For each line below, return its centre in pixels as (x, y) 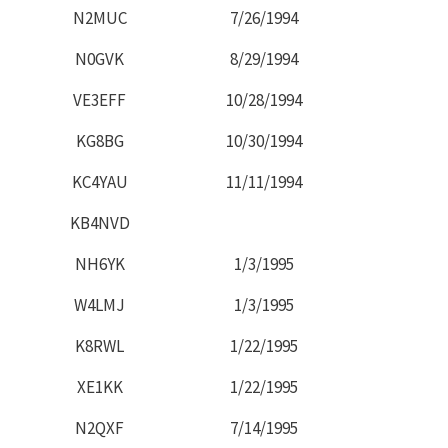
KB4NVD (99, 222)
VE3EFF (99, 99)
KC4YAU (99, 181)
